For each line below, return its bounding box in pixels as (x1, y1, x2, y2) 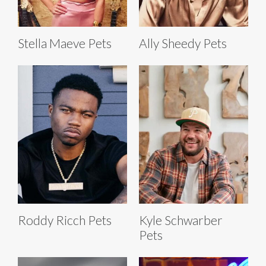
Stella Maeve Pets (18, 36, 112, 51)
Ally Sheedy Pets (139, 36, 227, 51)
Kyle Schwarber (139, 213, 223, 228)
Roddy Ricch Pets (18, 213, 112, 228)
